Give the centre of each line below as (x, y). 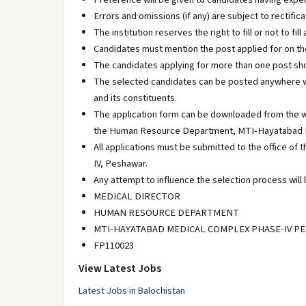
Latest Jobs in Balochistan (132, 291)
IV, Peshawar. (121, 164)
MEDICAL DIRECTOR (137, 196)
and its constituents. (135, 98)
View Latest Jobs (120, 268)
